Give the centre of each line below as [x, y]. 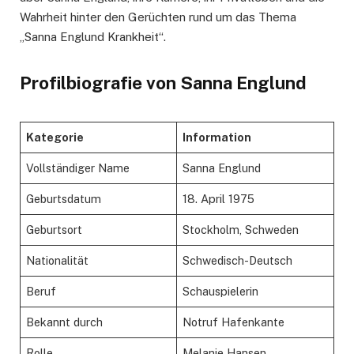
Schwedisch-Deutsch [238, 260]
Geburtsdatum [64, 198]
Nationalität [58, 260]
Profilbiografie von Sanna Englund [163, 83]
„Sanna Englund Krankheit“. [93, 36]
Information [217, 137]
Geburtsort [55, 229]
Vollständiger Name [78, 168]
